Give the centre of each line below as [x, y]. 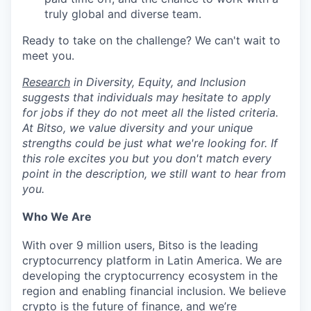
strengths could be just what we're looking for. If [150, 143]
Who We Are [57, 217]
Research [46, 82]
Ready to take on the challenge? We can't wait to [151, 40]
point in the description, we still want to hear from [154, 173]
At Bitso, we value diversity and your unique [137, 127]
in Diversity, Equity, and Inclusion [158, 82]
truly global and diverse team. [123, 14]
